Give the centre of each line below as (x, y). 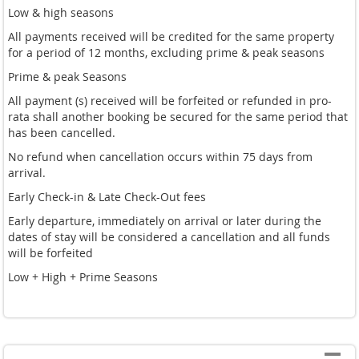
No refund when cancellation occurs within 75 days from (160, 156)
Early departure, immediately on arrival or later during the (165, 220)
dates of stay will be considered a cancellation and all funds (169, 236)
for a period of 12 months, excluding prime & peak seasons (166, 52)
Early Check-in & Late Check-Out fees (107, 196)
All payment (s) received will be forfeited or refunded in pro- (170, 100)
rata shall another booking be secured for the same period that (178, 116)
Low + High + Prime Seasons (83, 276)
